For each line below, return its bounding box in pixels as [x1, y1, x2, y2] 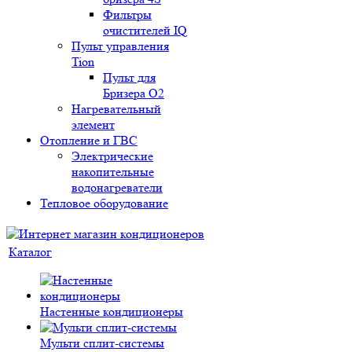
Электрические [71, 148, 153, 163]
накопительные [71, 164, 154, 179]
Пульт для [103, 70, 156, 85]
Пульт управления [71, 38, 169, 53]
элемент [71, 117, 115, 132]
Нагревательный [71, 101, 161, 116]
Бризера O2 [103, 86, 164, 101]
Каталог [9, 244, 52, 259]
